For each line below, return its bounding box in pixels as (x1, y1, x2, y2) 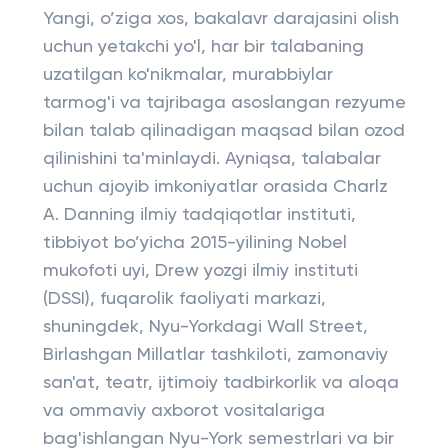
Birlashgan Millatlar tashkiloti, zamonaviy (42, 346, 388, 364)
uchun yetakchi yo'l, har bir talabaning (42, 38, 364, 56)
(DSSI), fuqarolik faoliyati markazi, (42, 290, 326, 308)
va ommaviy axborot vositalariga (42, 402, 325, 420)
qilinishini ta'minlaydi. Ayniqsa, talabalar (42, 150, 381, 168)
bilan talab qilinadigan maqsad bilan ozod (42, 122, 405, 140)
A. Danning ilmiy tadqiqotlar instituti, (42, 206, 356, 224)
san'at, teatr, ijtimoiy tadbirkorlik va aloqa (42, 374, 399, 392)
